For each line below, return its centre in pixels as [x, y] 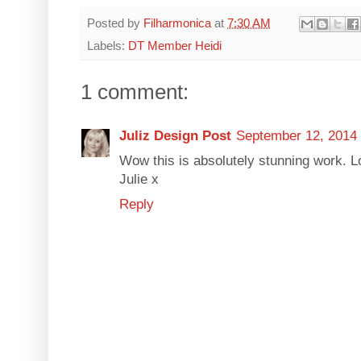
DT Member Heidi [175, 45]
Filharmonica [177, 23]
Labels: [108, 45]
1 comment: [135, 91]
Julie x [139, 178]
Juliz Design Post [175, 135]
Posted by [115, 23]
